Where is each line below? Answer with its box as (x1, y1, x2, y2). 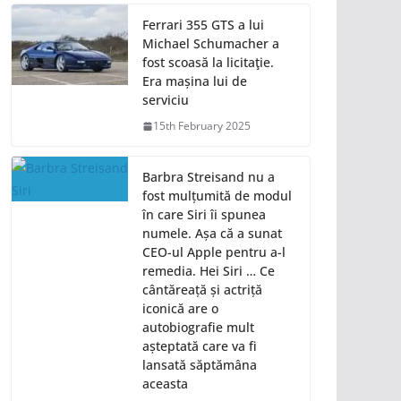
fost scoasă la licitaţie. (142, 54, 274, 72)
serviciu (142, 91, 189, 109)
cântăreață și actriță (142, 281, 262, 299)
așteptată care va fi (142, 337, 257, 355)
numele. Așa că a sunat (142, 225, 282, 243)
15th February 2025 (153, 118, 251, 134)
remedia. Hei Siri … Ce (142, 262, 275, 280)
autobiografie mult (142, 319, 254, 337)
